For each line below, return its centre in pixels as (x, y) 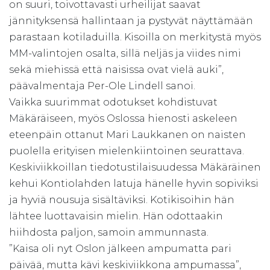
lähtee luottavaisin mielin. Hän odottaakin (116, 216)
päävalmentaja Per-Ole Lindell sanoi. (102, 86)
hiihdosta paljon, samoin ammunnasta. (109, 232)
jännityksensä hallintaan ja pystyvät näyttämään (131, 20)
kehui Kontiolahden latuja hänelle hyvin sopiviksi (134, 183)
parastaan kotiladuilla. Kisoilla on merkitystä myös (135, 37)
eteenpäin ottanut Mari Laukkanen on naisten (127, 134)
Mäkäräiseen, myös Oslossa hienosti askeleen (123, 118)
